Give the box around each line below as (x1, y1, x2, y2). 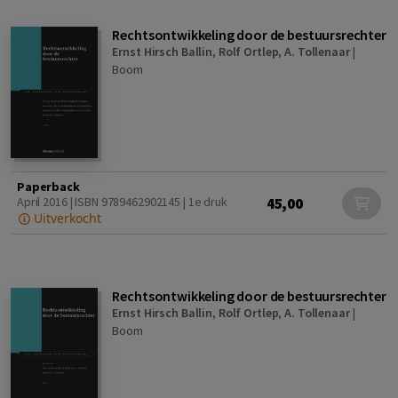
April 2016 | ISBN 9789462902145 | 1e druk (17, 194, 227, 211)
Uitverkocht (29, 210, 101, 227)
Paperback (17, 179, 80, 195)
